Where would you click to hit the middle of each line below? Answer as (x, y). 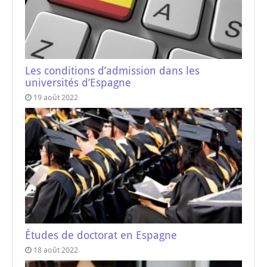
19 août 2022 (56, 98)
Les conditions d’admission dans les (113, 71)
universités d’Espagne (78, 83)
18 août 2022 (56, 250)
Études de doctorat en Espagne (101, 235)
